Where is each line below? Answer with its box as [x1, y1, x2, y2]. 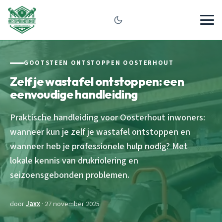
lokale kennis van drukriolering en [10, 154, 138, 167]
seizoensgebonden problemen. [10, 168, 129, 181]
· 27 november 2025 [40, 198, 100, 209]
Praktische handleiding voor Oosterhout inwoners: [10, 111, 205, 124]
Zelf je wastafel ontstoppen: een [10, 73, 184, 89]
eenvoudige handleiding [10, 86, 138, 102]
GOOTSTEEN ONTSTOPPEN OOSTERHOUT [24, 58, 174, 67]
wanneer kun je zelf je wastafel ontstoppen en [10, 125, 190, 138]
